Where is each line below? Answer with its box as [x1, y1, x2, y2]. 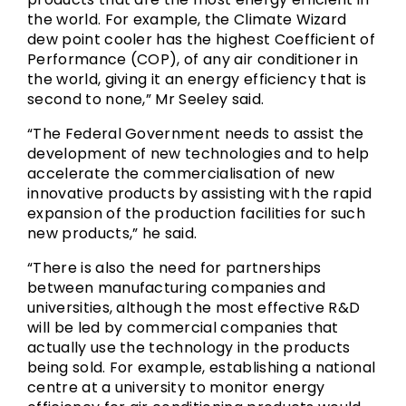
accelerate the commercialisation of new [27, 163, 335, 184]
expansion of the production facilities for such [27, 203, 366, 224]
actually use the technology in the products [27, 337, 351, 358]
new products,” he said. [27, 223, 198, 244]
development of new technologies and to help [27, 143, 370, 164]
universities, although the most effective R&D [27, 297, 361, 318]
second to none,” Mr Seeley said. [27, 89, 265, 110]
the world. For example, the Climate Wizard [27, 9, 347, 30]
